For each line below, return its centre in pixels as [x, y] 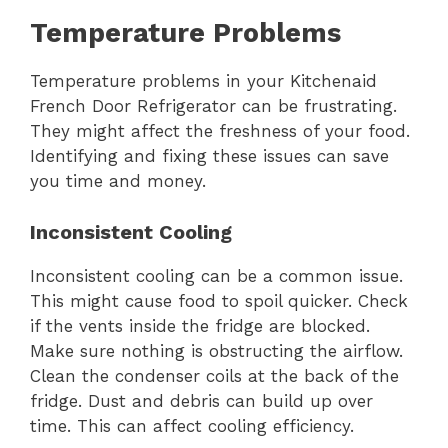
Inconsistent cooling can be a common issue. [216, 275]
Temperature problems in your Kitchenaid [203, 81]
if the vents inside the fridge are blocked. [200, 325]
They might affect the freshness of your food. [220, 131]
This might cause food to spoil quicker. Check [219, 300]
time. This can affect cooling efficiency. [192, 425]
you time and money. [118, 181]
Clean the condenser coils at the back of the [214, 375]
